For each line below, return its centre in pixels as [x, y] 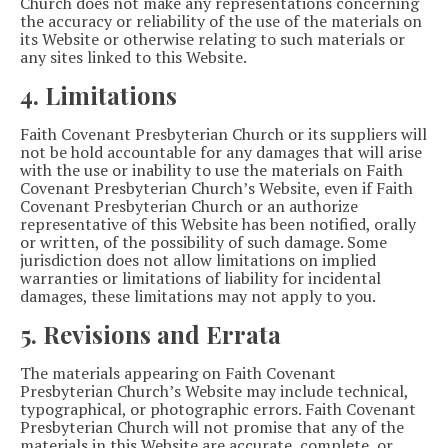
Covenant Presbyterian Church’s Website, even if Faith [216, 187]
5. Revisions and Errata [150, 333]
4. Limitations [98, 94]
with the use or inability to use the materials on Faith [211, 169]
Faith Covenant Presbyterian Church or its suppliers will [223, 133]
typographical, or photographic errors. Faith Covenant [218, 408]
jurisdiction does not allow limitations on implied [198, 259]
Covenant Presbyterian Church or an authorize [189, 205]
